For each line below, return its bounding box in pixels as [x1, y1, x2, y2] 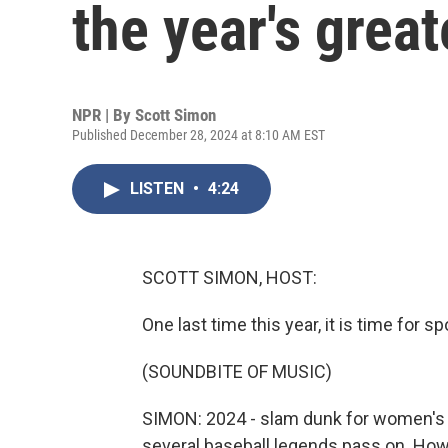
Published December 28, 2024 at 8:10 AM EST [72, 127, 325, 143]
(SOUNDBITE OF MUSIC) [142, 361, 332, 382]
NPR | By [72, 105, 135, 125]
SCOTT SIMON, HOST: [142, 267, 317, 288]
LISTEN [130, 179, 188, 198]
